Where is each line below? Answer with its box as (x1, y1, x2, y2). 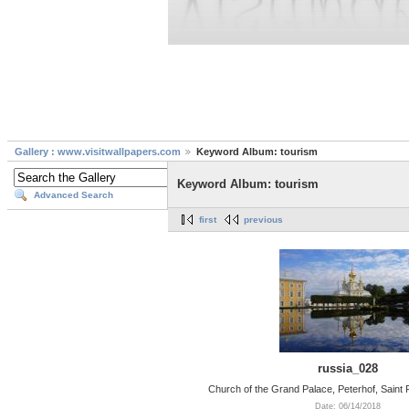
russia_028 (318, 361, 378, 375)
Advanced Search (34, 190, 113, 201)
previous (244, 215, 283, 225)
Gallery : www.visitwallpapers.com (15, 146, 181, 158)
